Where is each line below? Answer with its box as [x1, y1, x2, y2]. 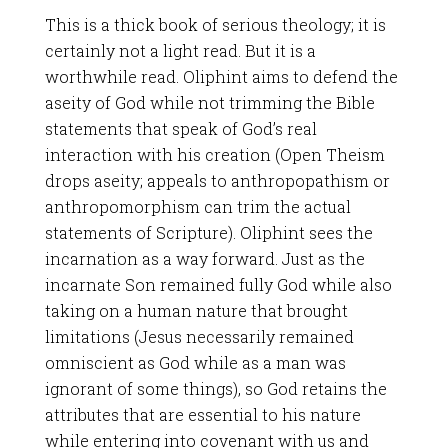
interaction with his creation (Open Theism [44, 144, 385, 165]
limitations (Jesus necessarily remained [44, 326, 354, 347]
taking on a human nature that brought [44, 300, 348, 321]
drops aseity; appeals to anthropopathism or [44, 170, 390, 191]
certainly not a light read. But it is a [44, 40, 316, 61]
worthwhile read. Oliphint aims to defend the [44, 66, 398, 87]
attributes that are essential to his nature [44, 404, 361, 425]
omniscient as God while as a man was [44, 352, 346, 373]
